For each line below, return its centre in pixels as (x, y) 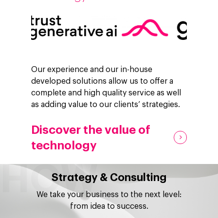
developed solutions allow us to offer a (102, 82)
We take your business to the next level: (109, 195)
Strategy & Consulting (109, 178)
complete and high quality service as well (106, 93)
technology (64, 146)
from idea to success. (109, 207)
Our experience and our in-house (92, 70)
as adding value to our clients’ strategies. (106, 105)
